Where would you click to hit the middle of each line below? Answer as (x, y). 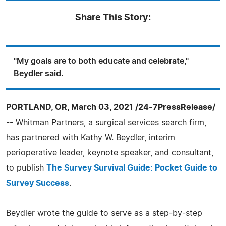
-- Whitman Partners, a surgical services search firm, (106, 122)
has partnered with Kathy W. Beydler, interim (91, 137)
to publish (26, 168)
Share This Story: (113, 17)
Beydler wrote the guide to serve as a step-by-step (104, 213)
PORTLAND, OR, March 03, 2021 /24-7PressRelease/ (111, 107)
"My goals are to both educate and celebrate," (101, 61)
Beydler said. (39, 73)
